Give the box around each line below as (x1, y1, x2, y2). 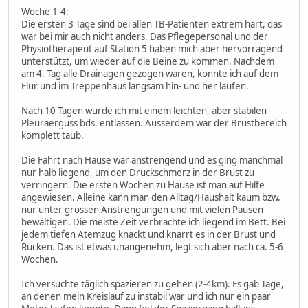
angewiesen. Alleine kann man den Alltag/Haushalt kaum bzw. (21, 190, 280, 203)
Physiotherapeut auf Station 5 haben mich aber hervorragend (21, 42, 283, 55)
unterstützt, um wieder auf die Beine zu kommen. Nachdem (21, 54, 274, 67)
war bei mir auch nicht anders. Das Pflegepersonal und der (21, 30, 268, 43)
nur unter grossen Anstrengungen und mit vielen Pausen (21, 203, 263, 216)
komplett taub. (21, 129, 84, 142)
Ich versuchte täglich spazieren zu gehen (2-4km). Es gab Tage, (21, 277, 284, 290)
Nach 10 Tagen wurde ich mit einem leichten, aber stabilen (21, 104, 267, 117)
